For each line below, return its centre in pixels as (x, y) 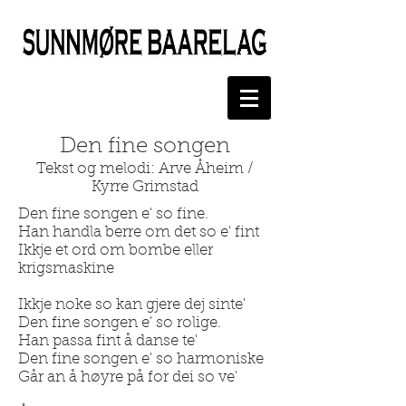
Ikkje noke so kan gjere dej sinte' (132, 305)
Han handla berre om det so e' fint (139, 232)
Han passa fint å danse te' (108, 341)
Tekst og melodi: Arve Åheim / (145, 169)
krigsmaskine (66, 269)
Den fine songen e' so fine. (113, 214)
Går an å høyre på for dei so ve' (128, 377)
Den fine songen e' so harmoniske (141, 359)
